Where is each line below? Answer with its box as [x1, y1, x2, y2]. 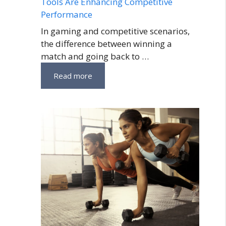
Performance [41, 8, 92, 20]
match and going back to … [41, 50, 149, 63]
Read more [53, 71, 92, 81]
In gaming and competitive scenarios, [41, 25, 190, 37]
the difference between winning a [41, 38, 172, 50]
